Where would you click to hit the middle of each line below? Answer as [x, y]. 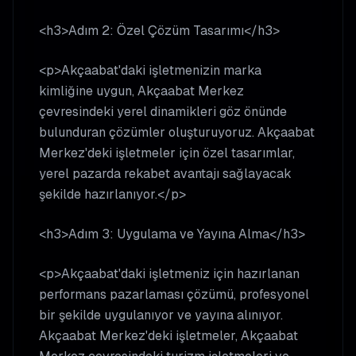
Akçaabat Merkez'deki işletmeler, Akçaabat [168, 336]
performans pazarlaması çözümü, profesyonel [174, 294]
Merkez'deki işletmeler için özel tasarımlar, [167, 153]
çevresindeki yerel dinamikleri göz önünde [163, 112]
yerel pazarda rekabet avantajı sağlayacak [165, 174]
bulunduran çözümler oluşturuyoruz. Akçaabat [177, 132]
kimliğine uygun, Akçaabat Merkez [141, 91]
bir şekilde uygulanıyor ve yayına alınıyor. [161, 315]
